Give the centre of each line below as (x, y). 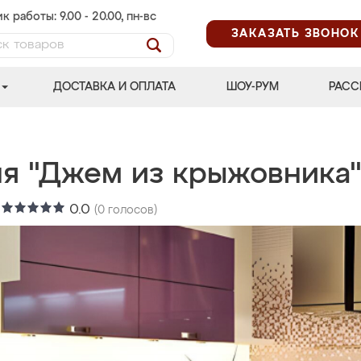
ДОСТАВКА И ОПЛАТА (115, 87)
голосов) (131, 210)
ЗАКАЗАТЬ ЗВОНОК (295, 33)
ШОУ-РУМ (252, 87)
